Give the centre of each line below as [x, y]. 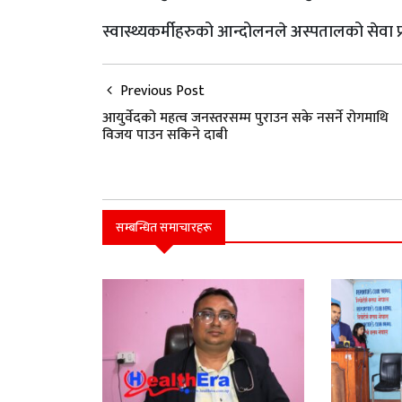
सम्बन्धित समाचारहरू [164, 227]
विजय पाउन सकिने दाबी [165, 135]
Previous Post [161, 91]
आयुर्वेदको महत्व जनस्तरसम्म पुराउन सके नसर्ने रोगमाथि [245, 118]
